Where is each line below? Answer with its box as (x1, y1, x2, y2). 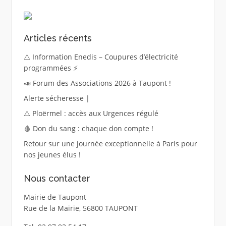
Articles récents (23, 33, 92, 44)
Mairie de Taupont (23, 192, 86, 202)
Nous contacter (23, 173, 90, 184)
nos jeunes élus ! (23, 150, 81, 160)
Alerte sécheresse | (23, 93, 90, 103)
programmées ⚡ (23, 63, 78, 73)
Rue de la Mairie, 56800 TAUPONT (23, 203, 138, 213)
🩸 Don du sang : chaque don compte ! (23, 124, 153, 134)
